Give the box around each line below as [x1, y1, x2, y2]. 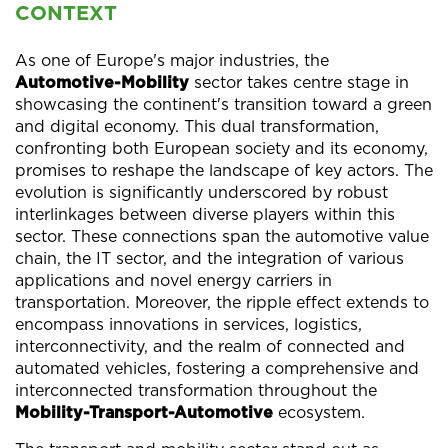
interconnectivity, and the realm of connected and [15, 338, 405, 355]
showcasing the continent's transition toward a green [15, 96, 432, 113]
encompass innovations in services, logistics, [15, 316, 362, 333]
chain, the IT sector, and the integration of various [15, 250, 404, 267]
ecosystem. [273, 404, 365, 421]
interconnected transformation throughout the [15, 382, 377, 399]
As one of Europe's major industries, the [15, 52, 329, 69]
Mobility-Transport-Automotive [15, 404, 273, 421]
